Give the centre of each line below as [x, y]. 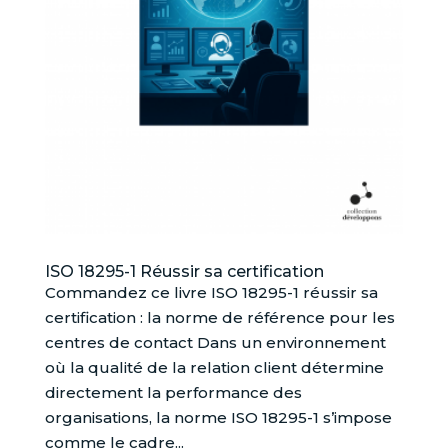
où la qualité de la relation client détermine [214, 368]
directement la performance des [173, 393]
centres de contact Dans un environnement [215, 343]
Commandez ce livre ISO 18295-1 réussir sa [211, 293]
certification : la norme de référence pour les [219, 318]
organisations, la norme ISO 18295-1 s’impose [218, 418]
